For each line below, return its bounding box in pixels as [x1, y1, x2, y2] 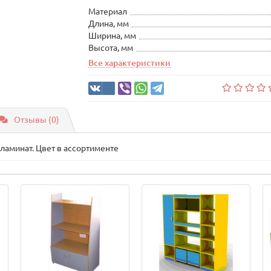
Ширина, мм [88, 31, 136, 41]
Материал [88, 7, 127, 16]
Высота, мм [88, 43, 133, 53]
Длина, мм [88, 19, 129, 28]
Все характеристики [88, 58, 171, 68]
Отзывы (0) [14, 115, 60, 125]
